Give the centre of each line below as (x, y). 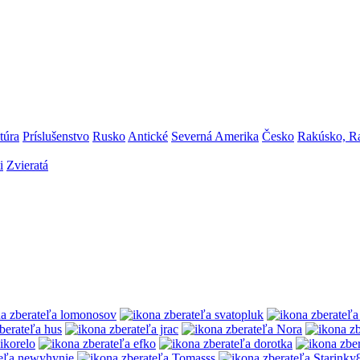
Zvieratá (27, 166)
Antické (148, 137)
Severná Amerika (215, 137)
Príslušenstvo (56, 137)
